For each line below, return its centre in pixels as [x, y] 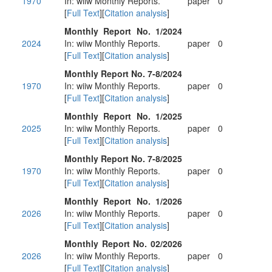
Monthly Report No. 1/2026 [123, 201]
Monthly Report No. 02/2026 [123, 243]
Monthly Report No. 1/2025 [123, 116]
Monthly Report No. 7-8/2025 [123, 158]
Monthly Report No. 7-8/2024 [123, 73]
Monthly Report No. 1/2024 [123, 31]
